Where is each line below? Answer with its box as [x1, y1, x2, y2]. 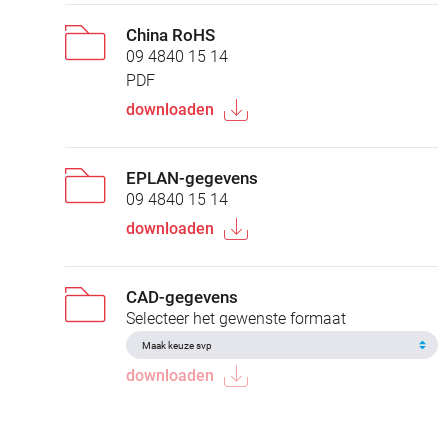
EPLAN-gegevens [126, 168, 258, 189]
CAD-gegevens [126, 287, 238, 308]
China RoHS [126, 25, 215, 46]
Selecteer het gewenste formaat [126, 309, 346, 329]
